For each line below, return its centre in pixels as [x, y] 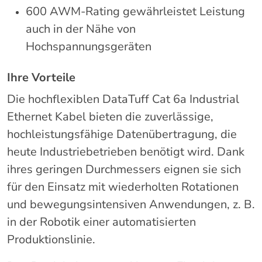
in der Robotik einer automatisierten [101, 222]
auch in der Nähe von [81, 29]
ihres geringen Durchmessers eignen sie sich [124, 170]
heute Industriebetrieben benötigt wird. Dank [126, 152]
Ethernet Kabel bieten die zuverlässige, [110, 117]
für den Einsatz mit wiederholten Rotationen [123, 187]
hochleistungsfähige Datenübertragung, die [122, 135]
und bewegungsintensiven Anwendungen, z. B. [131, 205]
